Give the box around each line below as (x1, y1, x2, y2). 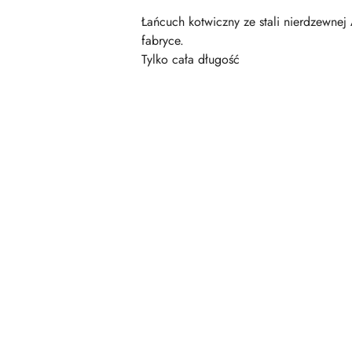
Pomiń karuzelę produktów (16, 150, 198, 168)
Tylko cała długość (141, 50, 240, 68)
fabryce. (141, 31, 184, 49)
